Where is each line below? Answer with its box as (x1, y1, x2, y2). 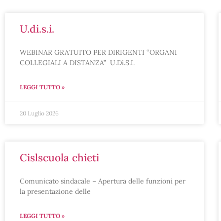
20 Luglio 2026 (20, 110, 59, 117)
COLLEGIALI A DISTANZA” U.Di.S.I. (20, 58, 141, 67)
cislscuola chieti (27, 151, 99, 164)
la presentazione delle (20, 187, 91, 196)
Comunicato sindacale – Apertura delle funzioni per (20, 177, 185, 185)
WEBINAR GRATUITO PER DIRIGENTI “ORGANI (20, 48, 177, 57)
